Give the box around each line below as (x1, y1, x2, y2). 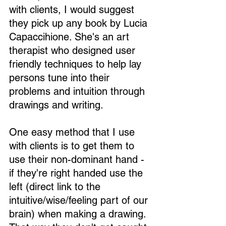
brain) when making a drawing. (9, 208, 149, 220)
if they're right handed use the (9, 167, 146, 179)
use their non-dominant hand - (9, 153, 147, 165)
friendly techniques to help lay (9, 58, 144, 70)
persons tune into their (9, 72, 112, 84)
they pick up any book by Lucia (9, 17, 150, 29)
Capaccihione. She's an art (9, 31, 132, 43)
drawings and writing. (9, 99, 103, 111)
